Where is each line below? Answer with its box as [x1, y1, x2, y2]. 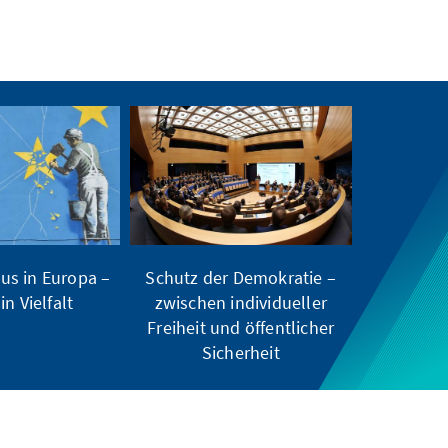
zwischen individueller [154, 290, 327, 314]
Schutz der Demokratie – [145, 265, 337, 289]
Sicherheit [201, 340, 280, 364]
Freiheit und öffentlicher [147, 315, 335, 339]
